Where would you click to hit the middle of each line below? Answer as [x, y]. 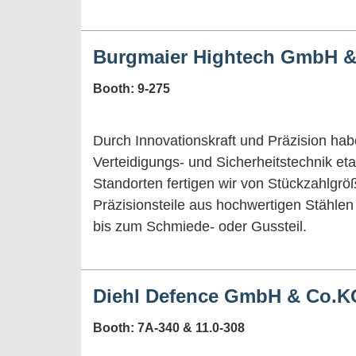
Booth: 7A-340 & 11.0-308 [169, 327]
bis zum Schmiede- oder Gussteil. [202, 226]
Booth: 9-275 [132, 88]
